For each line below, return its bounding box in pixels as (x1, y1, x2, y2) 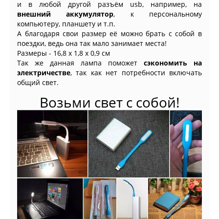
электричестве (17, 68, 70, 78)
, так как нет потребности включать (70, 68, 202, 78)
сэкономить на (144, 58, 202, 68)
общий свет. (17, 78, 59, 88)
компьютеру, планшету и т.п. (17, 19, 115, 29)
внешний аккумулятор (17, 9, 114, 19)
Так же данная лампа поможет (17, 58, 144, 68)
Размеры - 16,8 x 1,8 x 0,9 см (17, 48, 110, 58)
